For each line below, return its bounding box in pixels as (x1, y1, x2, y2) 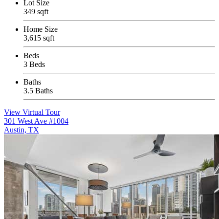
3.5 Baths (23, 87, 53, 95)
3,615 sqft (23, 34, 54, 43)
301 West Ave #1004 (4, 117, 68, 126)
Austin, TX (4, 126, 39, 134)
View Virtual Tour (4, 108, 60, 117)
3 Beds (23, 60, 45, 69)
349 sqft (23, 7, 48, 16)
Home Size (23, 25, 58, 34)
